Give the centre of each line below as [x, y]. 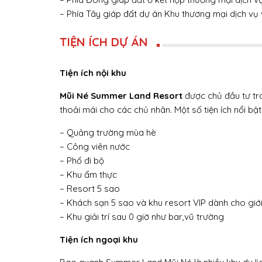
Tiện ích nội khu [93, 73]
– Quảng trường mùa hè [108, 133]
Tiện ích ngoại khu [99, 240]
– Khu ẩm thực [88, 175]
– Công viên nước [95, 147]
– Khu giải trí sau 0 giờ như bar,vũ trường [142, 217]
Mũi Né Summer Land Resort [121, 96]
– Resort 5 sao [90, 189]
